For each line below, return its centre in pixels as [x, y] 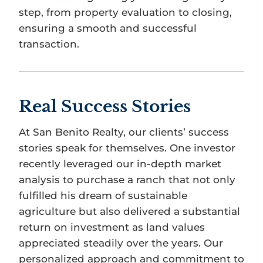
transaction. [49, 44]
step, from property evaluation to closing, [125, 12]
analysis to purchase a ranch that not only [127, 179]
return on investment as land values [112, 227]
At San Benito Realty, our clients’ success [124, 132]
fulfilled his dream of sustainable [103, 195]
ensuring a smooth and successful [108, 28]
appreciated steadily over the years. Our [121, 243]
